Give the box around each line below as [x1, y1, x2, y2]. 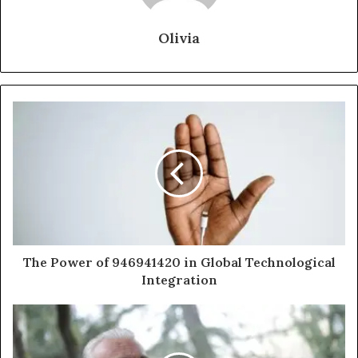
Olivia [158, 28, 200, 47]
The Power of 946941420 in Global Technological [22, 253, 336, 270]
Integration [141, 271, 217, 288]
